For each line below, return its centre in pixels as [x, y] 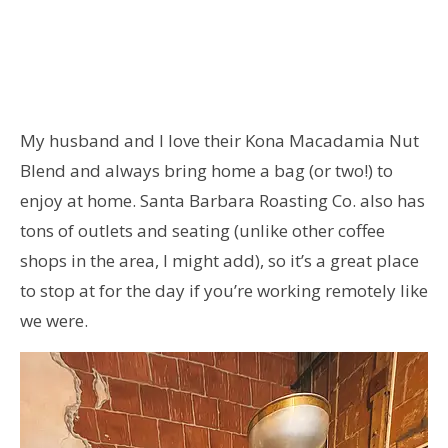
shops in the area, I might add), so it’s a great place [219, 260]
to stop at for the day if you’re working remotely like [224, 290]
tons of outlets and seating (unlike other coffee [202, 230]
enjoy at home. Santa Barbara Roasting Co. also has [222, 200]
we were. [54, 320]
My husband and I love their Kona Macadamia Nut [219, 140]
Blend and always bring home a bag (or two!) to [206, 170]
